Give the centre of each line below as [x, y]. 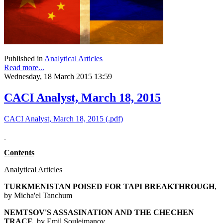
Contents [19, 153]
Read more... [24, 68]
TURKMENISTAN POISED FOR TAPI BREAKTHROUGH [109, 187]
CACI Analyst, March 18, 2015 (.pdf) [63, 119]
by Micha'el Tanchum [38, 196]
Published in [23, 59]
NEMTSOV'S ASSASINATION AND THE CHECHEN [99, 213]
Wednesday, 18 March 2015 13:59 [58, 77]
